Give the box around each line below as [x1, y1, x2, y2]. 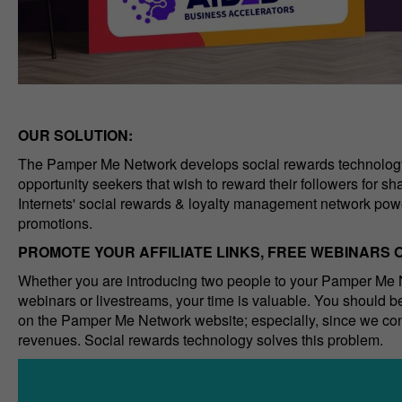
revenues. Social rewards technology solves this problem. [17, 328, 383, 350]
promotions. [17, 212, 92, 233]
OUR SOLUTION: [17, 124, 133, 145]
